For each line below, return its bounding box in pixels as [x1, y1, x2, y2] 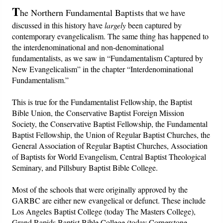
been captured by [126, 20, 182, 31]
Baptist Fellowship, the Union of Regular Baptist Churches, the [12, 129, 211, 140]
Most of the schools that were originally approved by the [12, 184, 188, 195]
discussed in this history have [12, 20, 105, 31]
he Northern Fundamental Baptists [20, 6, 144, 19]
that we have [144, 7, 186, 18]
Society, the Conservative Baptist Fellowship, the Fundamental [12, 118, 208, 129]
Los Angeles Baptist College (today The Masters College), [12, 206, 196, 217]
